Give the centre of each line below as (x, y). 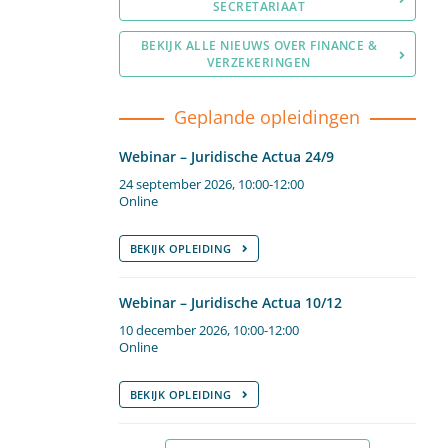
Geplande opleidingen (267, 117)
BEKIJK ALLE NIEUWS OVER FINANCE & (259, 45)
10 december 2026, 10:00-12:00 (208, 330)
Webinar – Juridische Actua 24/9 (226, 156)
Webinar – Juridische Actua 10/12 (230, 302)
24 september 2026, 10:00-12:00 (211, 184)
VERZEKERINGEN (259, 62)
